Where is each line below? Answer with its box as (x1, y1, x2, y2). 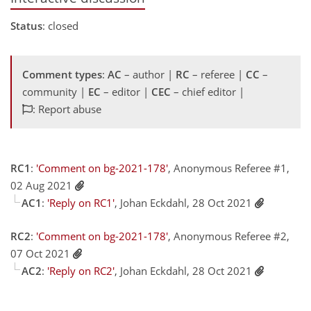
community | (22, 85, 88, 99)
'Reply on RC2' (47, 263, 115, 278)
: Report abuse (33, 102, 101, 116)
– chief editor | (171, 85, 244, 99)
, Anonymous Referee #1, (168, 161, 289, 175)
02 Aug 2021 (10, 178, 75, 192)
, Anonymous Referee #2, (168, 228, 289, 243)
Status (10, 19, 42, 33)
